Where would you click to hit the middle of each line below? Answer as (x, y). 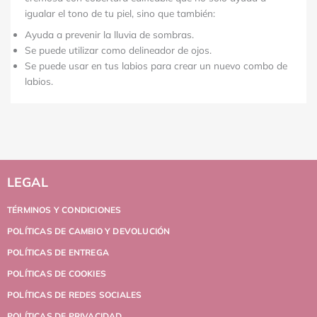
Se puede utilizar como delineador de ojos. (118, 50)
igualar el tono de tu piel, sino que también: (120, 13)
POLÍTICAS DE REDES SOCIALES (75, 294)
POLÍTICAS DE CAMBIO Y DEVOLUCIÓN (89, 231)
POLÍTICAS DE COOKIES (57, 273)
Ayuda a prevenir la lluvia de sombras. (109, 35)
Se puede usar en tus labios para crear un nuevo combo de (156, 66)
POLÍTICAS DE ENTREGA (58, 252)
